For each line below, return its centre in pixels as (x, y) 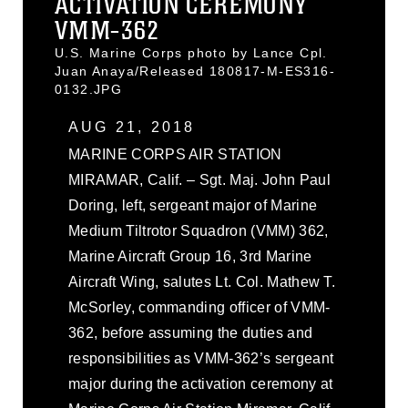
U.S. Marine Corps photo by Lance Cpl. (191, 53)
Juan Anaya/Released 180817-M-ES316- (195, 71)
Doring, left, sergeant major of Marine (193, 205)
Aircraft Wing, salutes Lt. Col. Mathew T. (202, 282)
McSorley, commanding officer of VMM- (199, 307)
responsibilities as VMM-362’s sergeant (201, 358)
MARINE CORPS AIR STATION (175, 154)
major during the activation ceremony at (201, 384)
